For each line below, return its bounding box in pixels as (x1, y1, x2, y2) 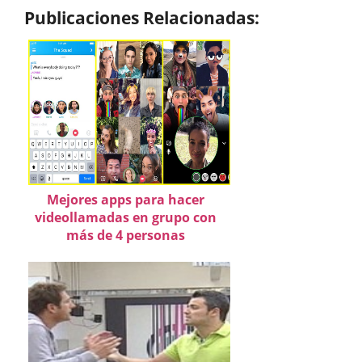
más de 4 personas (65, 225, 185, 244)
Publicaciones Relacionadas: (24, 5, 259, 29)
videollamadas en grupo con (34, 208, 217, 226)
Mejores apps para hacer (46, 190, 204, 208)
